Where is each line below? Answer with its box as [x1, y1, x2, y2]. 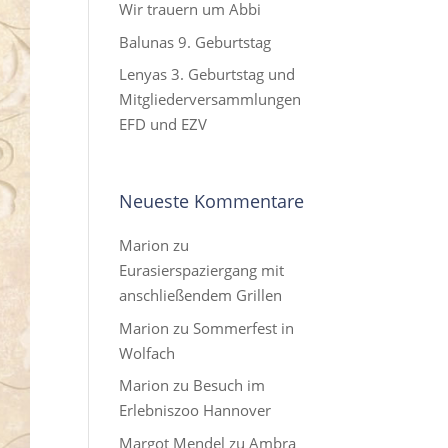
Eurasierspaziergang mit [119, 260, 285, 280]
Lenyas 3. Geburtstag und [119, 64, 296, 84]
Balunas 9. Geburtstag [119, 31, 272, 52]
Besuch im [193, 375, 266, 395]
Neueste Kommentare [119, 189, 305, 213]
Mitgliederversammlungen [119, 89, 302, 109]
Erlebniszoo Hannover [119, 400, 272, 420]
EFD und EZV [119, 114, 208, 134]
